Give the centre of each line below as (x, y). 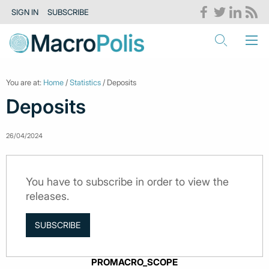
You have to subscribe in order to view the (127, 182)
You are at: (25, 82)
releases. (47, 196)
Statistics (85, 82)
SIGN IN (25, 12)
